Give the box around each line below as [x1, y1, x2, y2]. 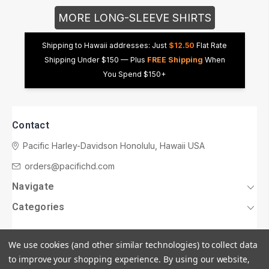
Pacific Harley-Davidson [23, 140, 120, 151]
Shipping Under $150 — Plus [44, 55, 147, 65]
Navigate [12, 180, 54, 192]
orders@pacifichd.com [25, 160, 115, 171]
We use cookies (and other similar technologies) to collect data [8, 239, 258, 250]
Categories [12, 201, 65, 213]
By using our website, [163, 253, 250, 265]
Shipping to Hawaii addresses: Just [42, 41, 169, 50]
